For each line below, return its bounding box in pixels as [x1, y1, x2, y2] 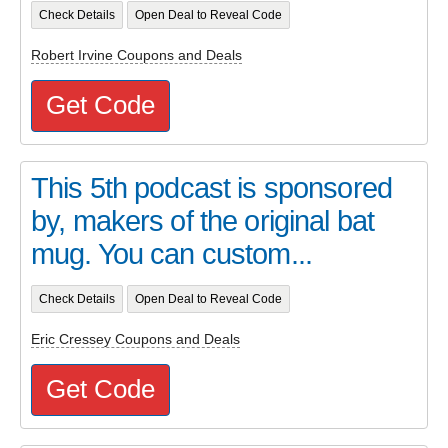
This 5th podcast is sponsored [31, 171, 392, 204]
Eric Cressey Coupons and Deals [31, 331, 240, 348]
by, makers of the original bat [31, 204, 375, 237]
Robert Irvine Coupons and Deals [31, 47, 242, 64]
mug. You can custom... [31, 237, 312, 270]
